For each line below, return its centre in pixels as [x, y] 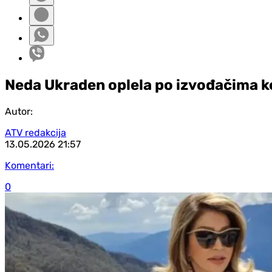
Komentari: [29, 165]
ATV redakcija [36, 132]
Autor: [19, 111]
